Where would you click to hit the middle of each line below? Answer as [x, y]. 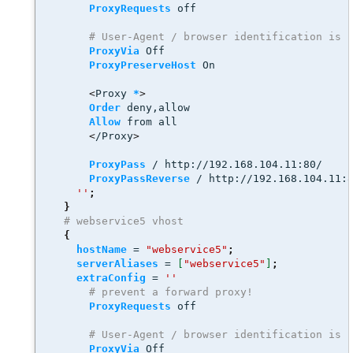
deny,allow [155, 108]
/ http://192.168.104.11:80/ [234, 164]
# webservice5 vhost [124, 221]
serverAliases [117, 264]
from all [149, 122]
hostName [102, 249]
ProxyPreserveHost [143, 65]
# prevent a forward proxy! [174, 292]
